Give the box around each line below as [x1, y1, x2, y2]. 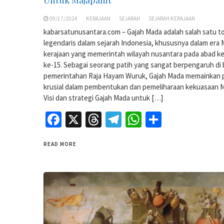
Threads [101, 109, 156, 129]
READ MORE [43, 140, 76, 147]
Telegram [121, 109, 184, 129]
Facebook [61, 109, 125, 129]
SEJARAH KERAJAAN [148, 14, 195, 22]
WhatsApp [141, 109, 210, 129]
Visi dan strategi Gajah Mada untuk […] [43, 92, 163, 102]
